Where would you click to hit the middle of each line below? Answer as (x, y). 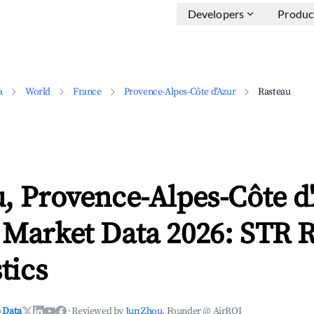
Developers (216, 14)
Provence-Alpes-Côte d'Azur (180, 92)
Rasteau (274, 92)
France (87, 92)
